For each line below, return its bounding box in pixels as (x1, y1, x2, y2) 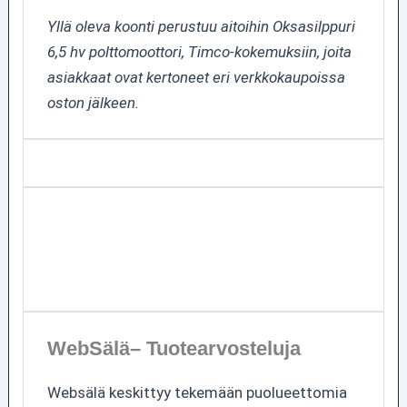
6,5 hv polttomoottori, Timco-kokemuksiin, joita (46, 42, 352, 61)
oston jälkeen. (46, 93, 139, 112)
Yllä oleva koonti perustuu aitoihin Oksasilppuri (46, 16, 355, 35)
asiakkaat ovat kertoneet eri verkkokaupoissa (46, 67, 345, 86)
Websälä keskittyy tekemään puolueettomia (46, 382, 347, 402)
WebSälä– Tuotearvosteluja (46, 336, 301, 360)
